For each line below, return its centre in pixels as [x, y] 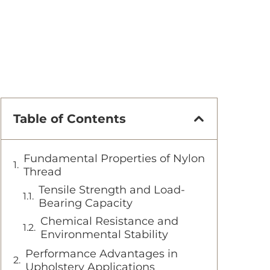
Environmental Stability [104, 234]
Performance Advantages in [102, 254]
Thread [42, 172]
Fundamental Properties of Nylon [114, 159]
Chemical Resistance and [109, 221]
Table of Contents [70, 119]
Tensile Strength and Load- [112, 190]
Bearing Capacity [86, 203]
